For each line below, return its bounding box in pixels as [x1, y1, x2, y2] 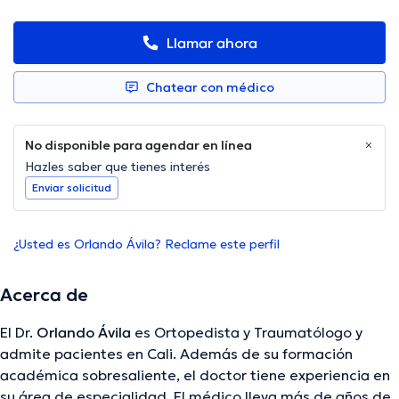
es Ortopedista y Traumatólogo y [131, 323, 362, 342]
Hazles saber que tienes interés [25, 159, 210, 175]
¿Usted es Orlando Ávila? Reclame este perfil [13, 236, 280, 253]
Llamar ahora [167, 34, 257, 53]
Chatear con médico [146, 79, 274, 96]
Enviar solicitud [32, 181, 111, 195]
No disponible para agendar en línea [25, 137, 252, 154]
